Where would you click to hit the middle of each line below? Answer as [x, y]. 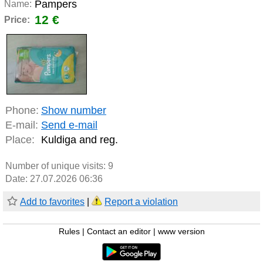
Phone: [22, 111]
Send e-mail [69, 125]
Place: [20, 140]
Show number [74, 111]
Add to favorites [52, 202]
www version [181, 232]
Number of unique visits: [57, 166]
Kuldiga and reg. [80, 140]
